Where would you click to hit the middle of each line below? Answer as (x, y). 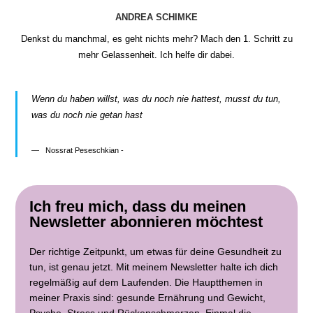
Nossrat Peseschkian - (85, 150)
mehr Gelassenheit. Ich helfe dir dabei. (156, 54)
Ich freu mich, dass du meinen (138, 206)
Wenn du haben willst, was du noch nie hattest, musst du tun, (156, 99)
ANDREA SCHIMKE (156, 17)
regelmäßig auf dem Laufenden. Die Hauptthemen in (146, 282)
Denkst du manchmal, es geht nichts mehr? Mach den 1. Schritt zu (156, 38)
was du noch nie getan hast (87, 115)
